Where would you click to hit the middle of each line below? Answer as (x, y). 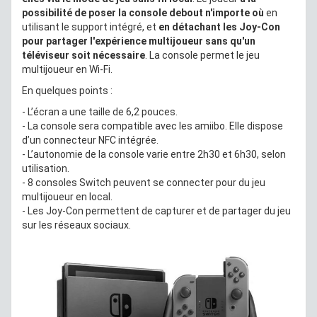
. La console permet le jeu (202, 55)
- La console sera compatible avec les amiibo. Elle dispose (152, 126)
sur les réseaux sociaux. (76, 225)
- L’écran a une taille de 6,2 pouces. (100, 111)
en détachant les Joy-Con (219, 27)
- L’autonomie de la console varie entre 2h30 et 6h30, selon (154, 154)
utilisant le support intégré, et (90, 27)
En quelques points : (67, 90)
